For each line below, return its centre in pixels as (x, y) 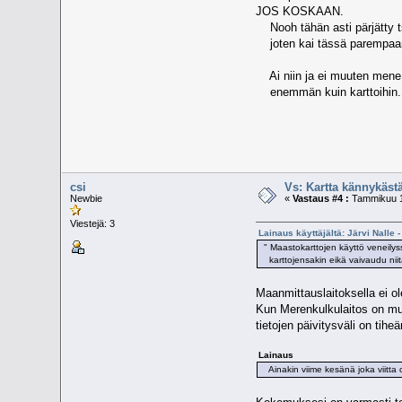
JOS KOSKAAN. (299, 12)
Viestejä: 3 (93, 223)
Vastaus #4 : (321, 198)
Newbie (87, 198)
